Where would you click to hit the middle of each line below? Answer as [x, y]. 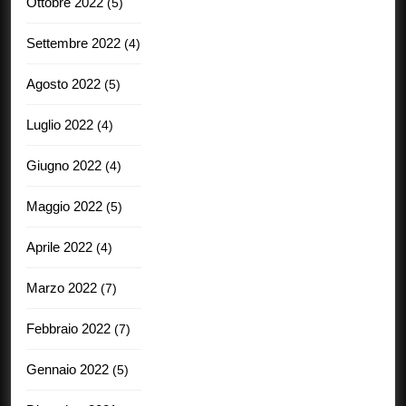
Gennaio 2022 [68, 369]
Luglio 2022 [60, 124]
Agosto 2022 [63, 83]
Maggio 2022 [64, 206]
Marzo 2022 [62, 287]
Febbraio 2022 [68, 328]
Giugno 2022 [64, 165]
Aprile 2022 [59, 246]
